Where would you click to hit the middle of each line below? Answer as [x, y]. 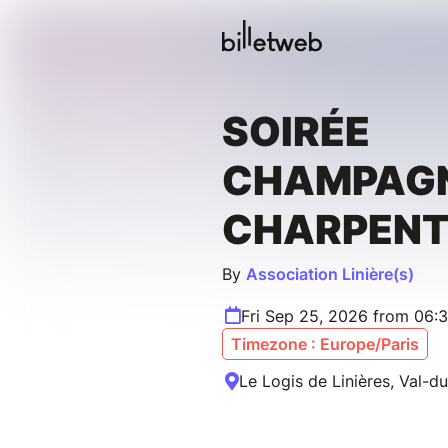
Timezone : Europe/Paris [325, 344]
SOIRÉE [296, 132]
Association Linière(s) [330, 274]
